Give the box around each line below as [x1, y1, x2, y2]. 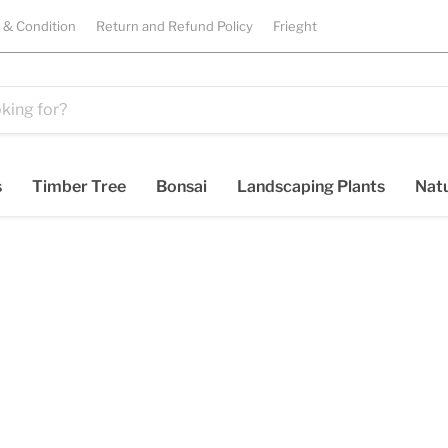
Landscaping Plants [237, 176, 385, 196]
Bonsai [156, 176, 207, 196]
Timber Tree [32, 176, 126, 196]
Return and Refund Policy [96, 18, 253, 34]
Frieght [273, 18, 317, 34]
